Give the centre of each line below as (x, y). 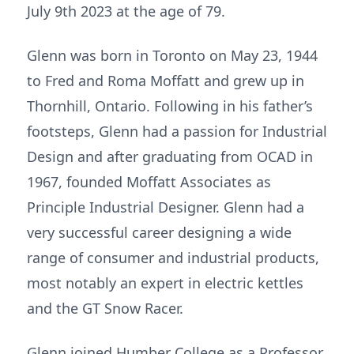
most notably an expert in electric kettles (165, 283)
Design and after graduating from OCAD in (170, 156)
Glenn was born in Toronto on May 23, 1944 (172, 55)
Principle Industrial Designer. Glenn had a (166, 207)
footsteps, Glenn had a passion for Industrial (177, 131)
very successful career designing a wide (159, 232)
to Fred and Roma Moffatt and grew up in (166, 81)
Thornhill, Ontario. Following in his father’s (170, 106)
